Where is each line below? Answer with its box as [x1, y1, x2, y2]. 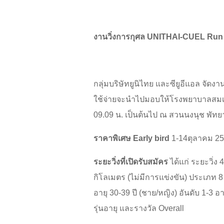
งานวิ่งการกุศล [93, 32, 147, 41]
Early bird [133, 134, 169, 143]
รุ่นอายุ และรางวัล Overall [93, 204, 184, 213]
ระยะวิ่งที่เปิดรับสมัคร [93, 157, 168, 166]
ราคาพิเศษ [93, 134, 133, 143]
